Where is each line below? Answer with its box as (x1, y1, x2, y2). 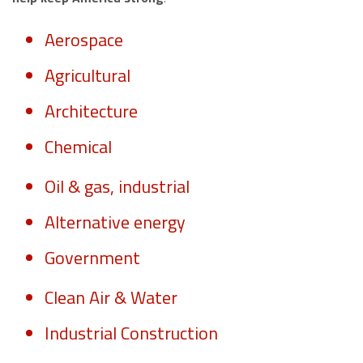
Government (45, 244, 140, 272)
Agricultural (45, 62, 130, 90)
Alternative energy (45, 208, 186, 237)
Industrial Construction (45, 319, 218, 348)
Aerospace (45, 26, 123, 54)
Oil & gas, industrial (45, 173, 190, 201)
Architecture (45, 97, 138, 126)
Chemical (45, 133, 112, 161)
